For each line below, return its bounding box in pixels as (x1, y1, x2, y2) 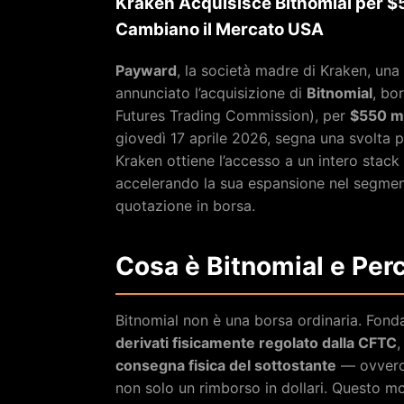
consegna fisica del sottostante (115, 355, 336, 374)
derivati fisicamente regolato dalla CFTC (115, 333, 397, 352)
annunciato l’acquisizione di (115, 83, 307, 102)
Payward (115, 60, 177, 79)
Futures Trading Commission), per (115, 106, 350, 124)
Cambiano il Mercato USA (115, 18, 324, 40)
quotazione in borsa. (115, 196, 255, 215)
